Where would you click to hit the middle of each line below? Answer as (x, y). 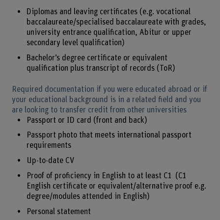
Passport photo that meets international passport (109, 135)
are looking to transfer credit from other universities (99, 110)
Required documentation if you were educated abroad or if (109, 89)
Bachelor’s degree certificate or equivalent (97, 58)
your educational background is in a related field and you (106, 99)
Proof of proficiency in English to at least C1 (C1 (106, 176)
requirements (49, 146)
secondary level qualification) (75, 43)
